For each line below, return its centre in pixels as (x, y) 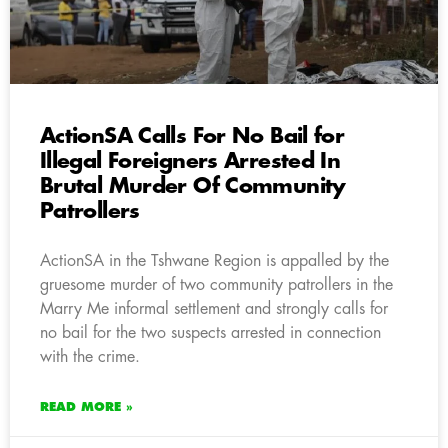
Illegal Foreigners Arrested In (190, 161)
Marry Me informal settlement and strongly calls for (214, 308)
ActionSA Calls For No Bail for (192, 136)
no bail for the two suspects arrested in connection (210, 332)
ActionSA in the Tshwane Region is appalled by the (214, 260)
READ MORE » (86, 406)
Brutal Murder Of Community (193, 186)
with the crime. (90, 356)
